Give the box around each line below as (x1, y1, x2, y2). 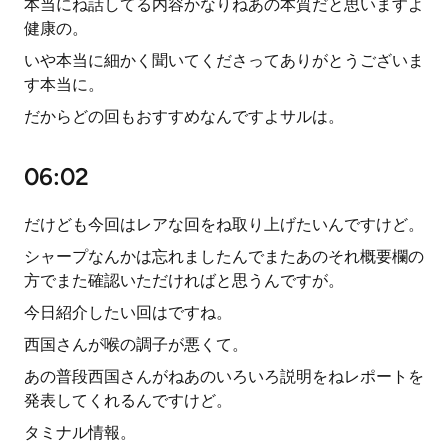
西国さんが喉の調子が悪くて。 (24, 335, 248, 354)
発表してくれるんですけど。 (24, 391, 232, 410)
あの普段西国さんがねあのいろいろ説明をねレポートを (24, 367, 424, 386)
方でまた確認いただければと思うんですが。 (24, 271, 344, 290)
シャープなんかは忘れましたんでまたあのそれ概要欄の (24, 247, 424, 266)
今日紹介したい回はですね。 (24, 303, 232, 322)
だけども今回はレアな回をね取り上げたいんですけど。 (24, 215, 424, 234)
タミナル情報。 (24, 423, 136, 442)
